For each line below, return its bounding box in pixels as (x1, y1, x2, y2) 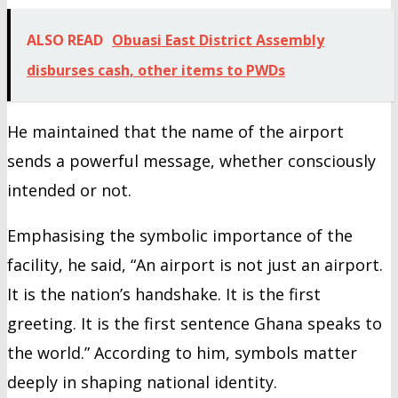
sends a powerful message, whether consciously (7, 149, 376, 171)
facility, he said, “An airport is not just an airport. (7, 253, 383, 275)
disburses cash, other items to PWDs (27, 60, 285, 80)
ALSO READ (27, 29, 103, 50)
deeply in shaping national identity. (7, 370, 277, 393)
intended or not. (7, 179, 131, 201)
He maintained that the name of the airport (7, 120, 344, 142)
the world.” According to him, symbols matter (7, 341, 357, 363)
